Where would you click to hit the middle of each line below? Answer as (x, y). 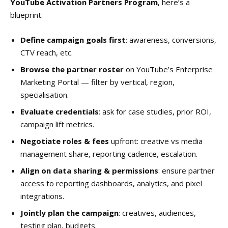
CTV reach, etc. (47, 52)
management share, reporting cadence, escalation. (109, 153)
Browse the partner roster (72, 69)
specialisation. (45, 94)
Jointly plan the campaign (69, 212)
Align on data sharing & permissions (89, 170)
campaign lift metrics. (57, 124)
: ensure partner (187, 170)
